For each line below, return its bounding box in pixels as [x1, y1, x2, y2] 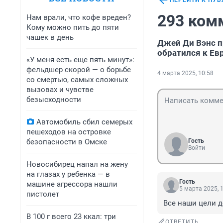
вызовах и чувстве [26, 85, 94, 94]
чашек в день [26, 33, 74, 42]
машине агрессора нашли [26, 180, 117, 189]
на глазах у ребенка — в [26, 170, 110, 179]
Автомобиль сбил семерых [36, 117, 132, 126]
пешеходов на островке [26, 127, 111, 136]
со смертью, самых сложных [26, 75, 128, 84]
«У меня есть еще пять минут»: [26, 55, 134, 64]
